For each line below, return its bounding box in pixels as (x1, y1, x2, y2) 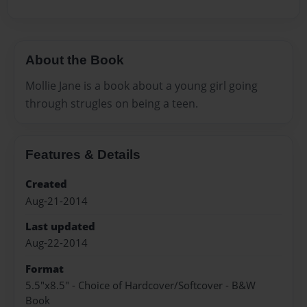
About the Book (25, 52, 124, 67)
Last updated (25, 219, 95, 234)
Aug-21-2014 (25, 193, 88, 208)
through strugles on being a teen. (25, 96, 198, 112)
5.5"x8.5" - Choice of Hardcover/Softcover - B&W (25, 278, 256, 293)
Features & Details (25, 147, 140, 162)
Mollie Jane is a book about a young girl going (25, 78, 258, 94)
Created (25, 177, 67, 192)
